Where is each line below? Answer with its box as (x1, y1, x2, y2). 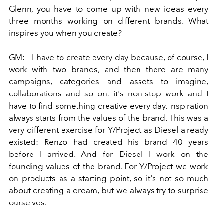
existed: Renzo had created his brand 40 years (9, 137, 208, 147)
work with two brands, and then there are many (9, 64, 208, 74)
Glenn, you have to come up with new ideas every (9, 3, 208, 14)
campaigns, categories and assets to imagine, (9, 76, 208, 86)
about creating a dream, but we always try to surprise (9, 185, 208, 195)
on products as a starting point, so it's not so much (9, 173, 208, 183)
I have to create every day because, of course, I (29, 52, 209, 62)
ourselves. (9, 197, 46, 207)
